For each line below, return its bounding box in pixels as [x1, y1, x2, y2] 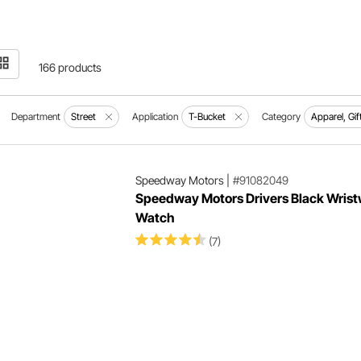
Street [71, 110, 97, 122]
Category [262, 110, 301, 122]
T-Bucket [189, 110, 226, 122]
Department [11, 110, 61, 122]
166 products [39, 60, 102, 74]
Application [132, 110, 179, 122]
